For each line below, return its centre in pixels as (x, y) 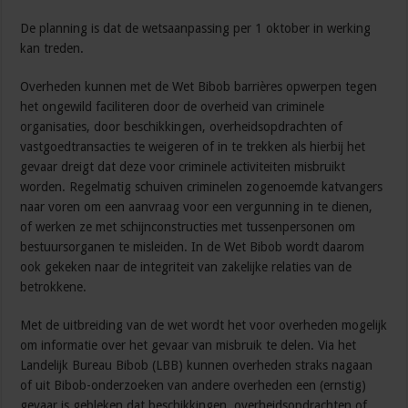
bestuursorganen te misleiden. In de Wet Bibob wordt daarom (193, 247)
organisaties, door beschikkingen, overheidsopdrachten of (182, 127)
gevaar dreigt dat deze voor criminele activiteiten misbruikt (183, 167)
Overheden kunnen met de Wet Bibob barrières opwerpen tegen (199, 87)
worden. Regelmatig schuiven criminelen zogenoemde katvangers (202, 187)
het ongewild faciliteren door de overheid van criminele (173, 107)
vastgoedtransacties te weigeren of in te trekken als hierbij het (193, 147)
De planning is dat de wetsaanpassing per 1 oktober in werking (196, 29)
